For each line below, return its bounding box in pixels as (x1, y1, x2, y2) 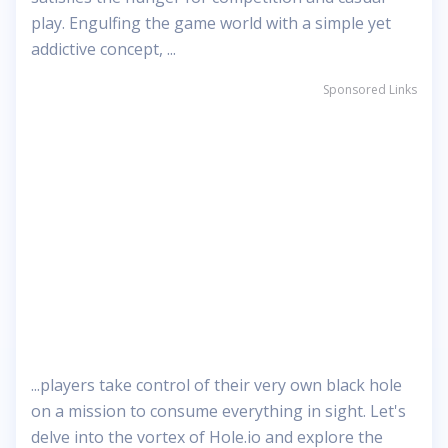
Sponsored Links (323, 81, 417, 98)
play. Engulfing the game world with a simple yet (31, 12, 391, 34)
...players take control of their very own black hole (31, 374, 402, 396)
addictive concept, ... (31, 38, 176, 60)
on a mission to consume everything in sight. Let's (31, 400, 406, 422)
